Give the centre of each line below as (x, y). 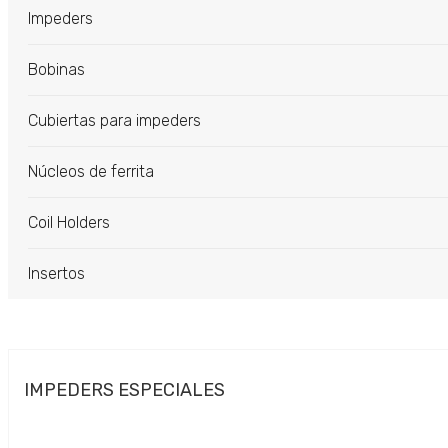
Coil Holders (69, 222)
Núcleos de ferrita (91, 171)
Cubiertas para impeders (114, 120)
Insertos (56, 273)
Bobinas (56, 69)
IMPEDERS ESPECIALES (124, 390)
